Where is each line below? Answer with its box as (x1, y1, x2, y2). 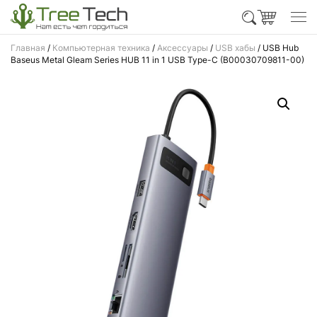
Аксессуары (157, 42, 208, 53)
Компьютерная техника (52, 42, 150, 53)
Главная (11, 42, 45, 53)
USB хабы (215, 42, 255, 53)
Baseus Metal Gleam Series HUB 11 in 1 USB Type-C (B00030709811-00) (11, 54, 304, 65)
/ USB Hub (255, 42, 299, 53)
